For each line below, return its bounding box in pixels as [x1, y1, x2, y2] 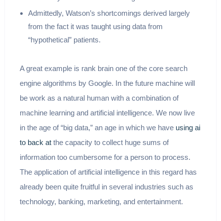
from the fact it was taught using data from [28, 22, 163, 31]
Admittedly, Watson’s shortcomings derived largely [28, 8, 190, 17]
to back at [19, 138, 51, 147]
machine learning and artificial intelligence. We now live [19, 108, 195, 117]
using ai [175, 123, 200, 132]
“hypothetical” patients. [28, 35, 101, 44]
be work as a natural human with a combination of [19, 93, 179, 102]
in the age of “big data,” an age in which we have [19, 123, 176, 132]
